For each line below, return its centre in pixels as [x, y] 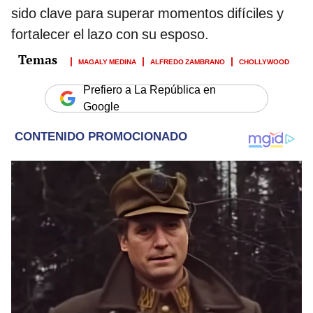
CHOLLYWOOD [264, 60]
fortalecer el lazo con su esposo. [110, 34]
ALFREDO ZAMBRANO [188, 60]
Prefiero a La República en [150, 89]
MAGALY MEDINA [107, 60]
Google [101, 106]
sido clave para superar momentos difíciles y [147, 13]
